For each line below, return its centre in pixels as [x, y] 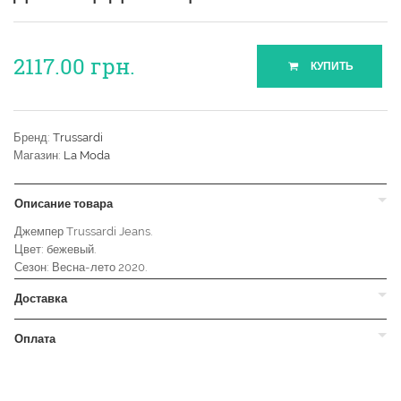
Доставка [41, 298]
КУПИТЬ [330, 66]
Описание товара [64, 203]
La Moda [87, 155]
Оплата [35, 338]
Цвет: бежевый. [55, 249]
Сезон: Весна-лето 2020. [81, 267]
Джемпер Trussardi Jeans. [83, 231]
